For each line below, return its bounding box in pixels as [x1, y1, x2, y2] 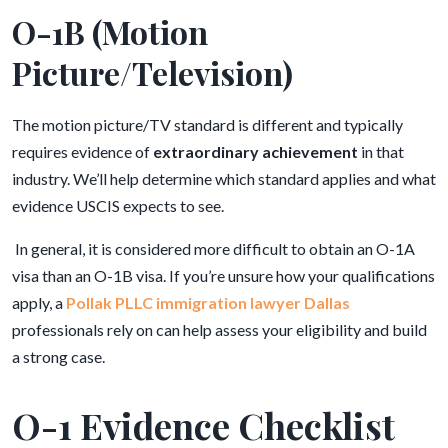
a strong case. [12, 347, 108, 366]
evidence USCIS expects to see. [12, 196, 224, 215]
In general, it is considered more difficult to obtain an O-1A [12, 239, 415, 258]
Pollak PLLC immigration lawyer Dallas [66, 293, 350, 312]
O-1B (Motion [12, 10, 208, 53]
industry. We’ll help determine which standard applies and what [12, 169, 436, 188]
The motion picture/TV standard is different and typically [12, 115, 403, 134]
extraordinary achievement [153, 142, 358, 161]
